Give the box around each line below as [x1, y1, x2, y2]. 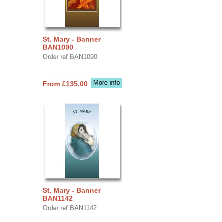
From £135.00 [42, 79, 88, 88]
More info [93, 78, 120, 86]
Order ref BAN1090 [42, 53, 97, 60]
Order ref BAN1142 [42, 204, 97, 212]
